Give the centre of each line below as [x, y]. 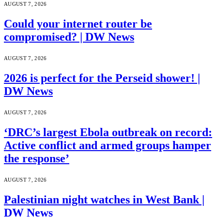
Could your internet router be [78, 24]
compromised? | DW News [69, 37]
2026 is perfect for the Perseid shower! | [102, 78]
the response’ [37, 158]
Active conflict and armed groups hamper [108, 145]
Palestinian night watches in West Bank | [104, 199]
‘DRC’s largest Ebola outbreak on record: [108, 132]
